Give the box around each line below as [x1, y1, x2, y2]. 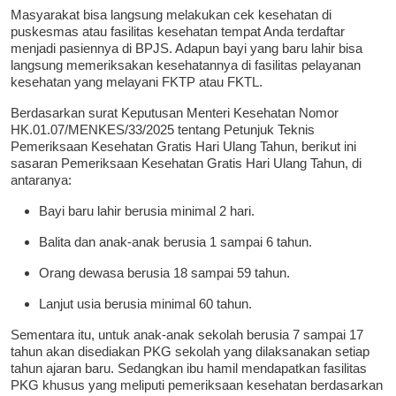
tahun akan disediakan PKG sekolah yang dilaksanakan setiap [11, 344, 369, 360]
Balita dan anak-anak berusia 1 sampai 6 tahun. [39, 234, 312, 250]
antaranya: [11, 172, 72, 188]
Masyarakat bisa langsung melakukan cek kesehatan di [11, 7, 331, 23]
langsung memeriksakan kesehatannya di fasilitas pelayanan [11, 57, 361, 73]
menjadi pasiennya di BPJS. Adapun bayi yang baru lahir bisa [11, 41, 362, 57]
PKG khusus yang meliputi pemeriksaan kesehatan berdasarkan [11, 377, 383, 393]
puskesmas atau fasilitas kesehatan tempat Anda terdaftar [11, 24, 345, 40]
